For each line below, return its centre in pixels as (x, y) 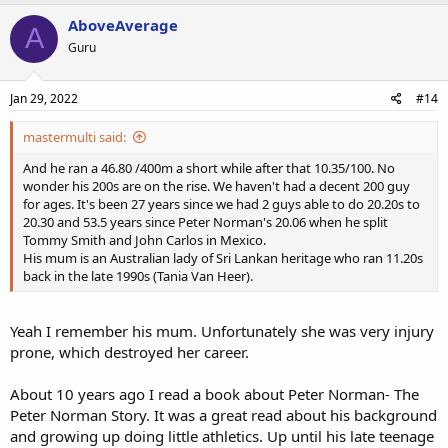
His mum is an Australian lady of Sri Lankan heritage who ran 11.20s (223, 258)
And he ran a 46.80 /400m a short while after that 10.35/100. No (209, 168)
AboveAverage (123, 24)
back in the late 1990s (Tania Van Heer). (138, 276)
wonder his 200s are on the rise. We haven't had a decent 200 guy (216, 186)
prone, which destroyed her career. (129, 351)
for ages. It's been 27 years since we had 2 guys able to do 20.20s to (221, 204)
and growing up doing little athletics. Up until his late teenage (222, 435)
